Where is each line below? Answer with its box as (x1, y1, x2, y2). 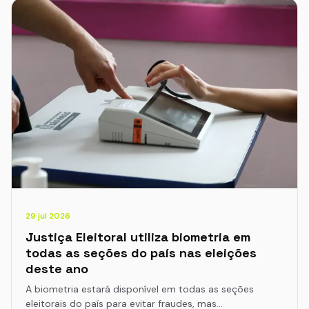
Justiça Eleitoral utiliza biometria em (26, 229, 250, 245)
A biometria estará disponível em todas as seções (26, 283, 254, 295)
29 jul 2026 (26, 210, 70, 221)
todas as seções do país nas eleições (26, 245, 257, 261)
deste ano (26, 261, 88, 277)
